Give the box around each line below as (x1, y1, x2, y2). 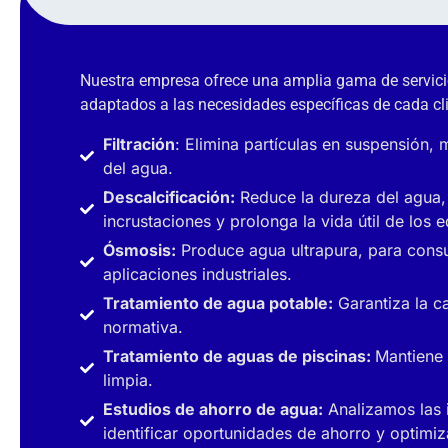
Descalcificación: (102, 186, 235, 207)
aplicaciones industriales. (102, 263, 292, 284)
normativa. (102, 316, 183, 337)
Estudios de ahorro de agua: (102, 398, 323, 419)
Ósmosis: (102, 239, 176, 260)
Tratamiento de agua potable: (102, 292, 333, 313)
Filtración (102, 133, 175, 154)
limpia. (102, 369, 153, 390)
